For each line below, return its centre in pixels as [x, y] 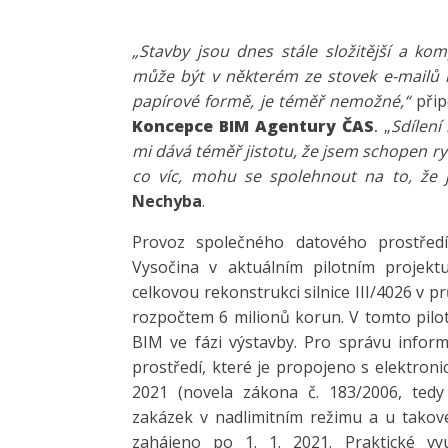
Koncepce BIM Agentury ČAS [253, 126]
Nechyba [167, 201]
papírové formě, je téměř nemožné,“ [271, 101]
